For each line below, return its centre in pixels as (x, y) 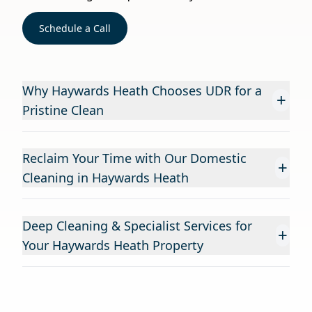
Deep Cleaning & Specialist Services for (137, 226)
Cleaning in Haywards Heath (106, 178)
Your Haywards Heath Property (113, 245)
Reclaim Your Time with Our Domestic (134, 158)
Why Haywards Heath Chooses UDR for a (142, 91)
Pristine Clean (63, 110)
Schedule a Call (75, 28)
